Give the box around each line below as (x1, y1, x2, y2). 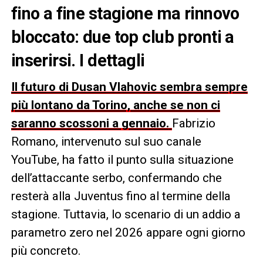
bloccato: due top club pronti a (11, 26, 234, 47)
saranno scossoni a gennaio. (11, 116, 169, 130)
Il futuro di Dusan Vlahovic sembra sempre (11, 79, 248, 94)
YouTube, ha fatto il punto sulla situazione (11, 152, 234, 167)
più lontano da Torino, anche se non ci (11, 97, 220, 112)
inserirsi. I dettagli (11, 50, 145, 70)
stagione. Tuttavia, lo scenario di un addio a (11, 207, 241, 221)
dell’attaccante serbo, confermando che (11, 170, 222, 185)
